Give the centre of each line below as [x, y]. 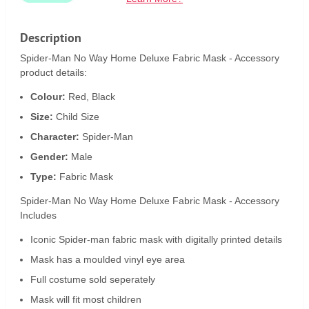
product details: [53, 73]
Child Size [78, 117]
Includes [38, 216]
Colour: [49, 97]
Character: [56, 137]
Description [51, 38]
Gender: [51, 157]
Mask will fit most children [86, 300]
